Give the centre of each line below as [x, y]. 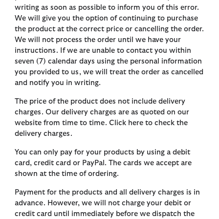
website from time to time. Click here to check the [101, 123]
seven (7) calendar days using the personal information [108, 62]
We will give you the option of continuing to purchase [106, 19]
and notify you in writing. [58, 83]
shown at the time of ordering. [67, 174]
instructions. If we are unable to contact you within [103, 51]
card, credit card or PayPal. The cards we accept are [103, 163]
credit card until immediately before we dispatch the [105, 214]
